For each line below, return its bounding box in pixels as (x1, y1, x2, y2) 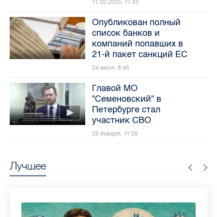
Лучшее (10, 158, 46, 172)
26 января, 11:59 (92, 130, 138, 137)
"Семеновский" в (92, 93, 161, 104)
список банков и (92, 27, 160, 38)
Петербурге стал (92, 104, 160, 115)
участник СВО (92, 114, 151, 125)
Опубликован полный (92, 16, 181, 28)
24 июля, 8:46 (92, 64, 129, 71)
